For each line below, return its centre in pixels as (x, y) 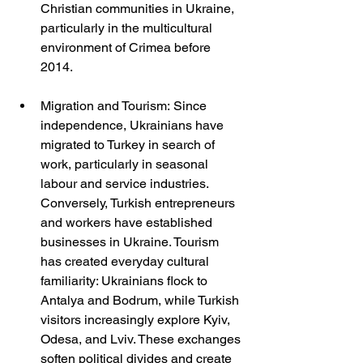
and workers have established (128, 223)
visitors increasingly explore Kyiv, (137, 320)
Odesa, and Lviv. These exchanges (142, 340)
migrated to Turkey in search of (129, 145)
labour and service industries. (126, 184)
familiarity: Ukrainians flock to (126, 281)
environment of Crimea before (127, 48)
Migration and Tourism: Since (125, 106)
